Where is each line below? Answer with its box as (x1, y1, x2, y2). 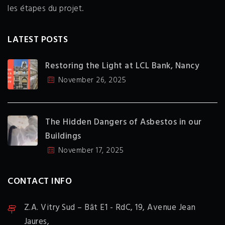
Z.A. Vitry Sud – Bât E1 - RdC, (24, 201, 133, 215)
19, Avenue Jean (135, 201, 196, 215)
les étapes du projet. (8, 2, 84, 16)
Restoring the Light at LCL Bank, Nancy (45, 59, 199, 73)
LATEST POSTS (8, 33, 68, 48)
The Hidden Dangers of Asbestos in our (45, 116, 202, 130)
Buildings (45, 130, 81, 144)
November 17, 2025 (58, 145, 124, 157)
